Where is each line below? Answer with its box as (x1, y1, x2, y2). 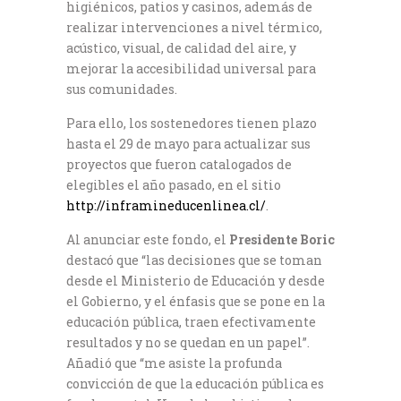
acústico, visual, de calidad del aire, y (66, 38, 296, 56)
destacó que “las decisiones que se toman (66, 251, 322, 269)
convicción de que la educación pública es (66, 374, 324, 392)
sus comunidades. (66, 80, 177, 98)
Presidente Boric (229, 230, 335, 248)
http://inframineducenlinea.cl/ (66, 196, 266, 214)
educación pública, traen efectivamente (66, 312, 316, 330)
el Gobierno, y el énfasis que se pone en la (66, 292, 325, 310)
